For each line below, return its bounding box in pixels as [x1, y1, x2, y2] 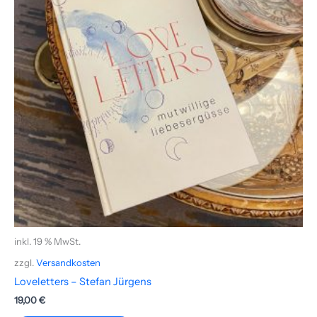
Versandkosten [36, 256, 100, 268]
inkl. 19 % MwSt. [14, 236, 81, 248]
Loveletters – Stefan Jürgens [14, 275, 151, 288]
